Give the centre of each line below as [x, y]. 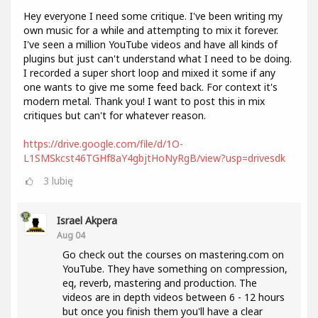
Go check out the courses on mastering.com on [173, 254]
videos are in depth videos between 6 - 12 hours [174, 297]
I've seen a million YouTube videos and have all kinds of [150, 44]
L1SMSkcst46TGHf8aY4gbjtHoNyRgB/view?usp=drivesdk [154, 158]
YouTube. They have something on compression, [175, 269]
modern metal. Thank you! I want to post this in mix [144, 101]
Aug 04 [71, 235]
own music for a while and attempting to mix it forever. [151, 30]
